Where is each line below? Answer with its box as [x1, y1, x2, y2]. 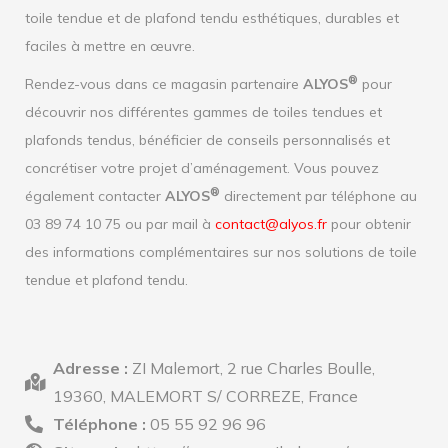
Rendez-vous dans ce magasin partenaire [25, 75, 303, 93]
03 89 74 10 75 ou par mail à [25, 215, 215, 233]
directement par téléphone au [220, 187, 417, 205]
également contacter [25, 187, 165, 205]
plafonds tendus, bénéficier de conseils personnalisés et [25, 131, 390, 149]
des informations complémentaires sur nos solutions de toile [25, 243, 417, 261]
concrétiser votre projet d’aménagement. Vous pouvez [25, 159, 379, 177]
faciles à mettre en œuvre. [25, 37, 195, 55]
